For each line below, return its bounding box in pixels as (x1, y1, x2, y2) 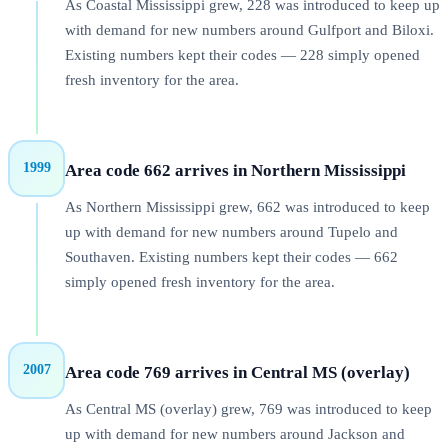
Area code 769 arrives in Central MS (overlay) (65, 362, 410, 382)
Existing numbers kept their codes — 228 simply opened (65, 47, 420, 64)
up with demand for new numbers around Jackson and (65, 426, 405, 443)
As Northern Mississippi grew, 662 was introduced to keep (65, 199, 430, 216)
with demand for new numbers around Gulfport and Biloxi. (65, 22, 434, 39)
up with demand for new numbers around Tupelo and (65, 224, 398, 241)
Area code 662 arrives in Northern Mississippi (65, 160, 406, 180)
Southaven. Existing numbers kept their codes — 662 (65, 249, 398, 266)
